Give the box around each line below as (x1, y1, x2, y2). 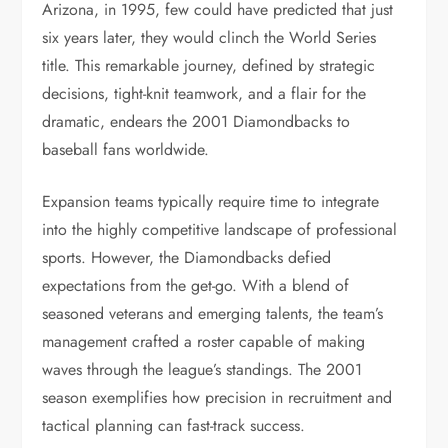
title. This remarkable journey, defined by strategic (42, 54, 376, 77)
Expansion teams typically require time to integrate (42, 190, 380, 213)
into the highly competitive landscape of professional (42, 218, 398, 241)
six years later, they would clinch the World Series (42, 26, 377, 49)
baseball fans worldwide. (42, 138, 210, 161)
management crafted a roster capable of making (42, 330, 366, 353)
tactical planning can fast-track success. (42, 414, 306, 437)
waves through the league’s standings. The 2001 (42, 358, 363, 381)
